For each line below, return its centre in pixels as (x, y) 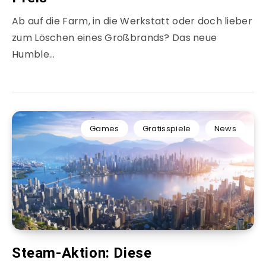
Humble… (34, 55)
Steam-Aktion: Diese (82, 253)
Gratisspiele (167, 129)
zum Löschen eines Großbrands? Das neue (115, 38)
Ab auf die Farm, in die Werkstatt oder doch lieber (132, 21)
